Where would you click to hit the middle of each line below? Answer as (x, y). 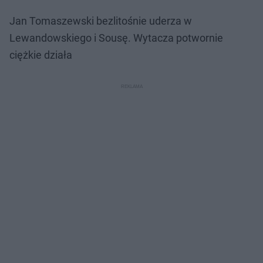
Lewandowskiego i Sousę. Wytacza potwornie (116, 38)
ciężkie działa (41, 55)
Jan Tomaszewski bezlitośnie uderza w (101, 21)
